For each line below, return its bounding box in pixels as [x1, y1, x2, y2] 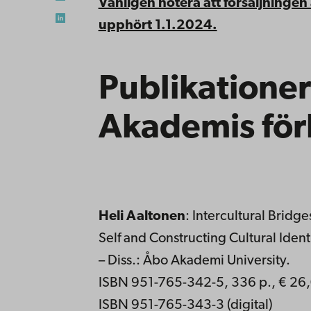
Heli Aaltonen [98, 209, 185, 224]
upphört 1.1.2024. [98, 18, 217, 33]
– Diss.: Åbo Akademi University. [98, 253, 290, 268]
